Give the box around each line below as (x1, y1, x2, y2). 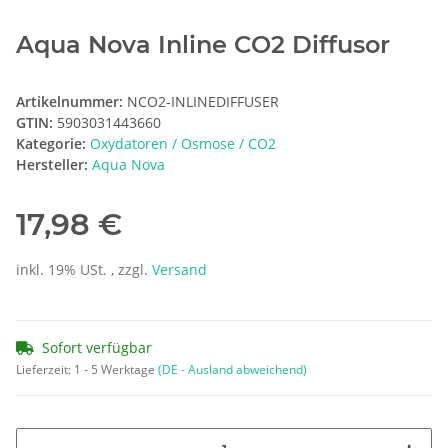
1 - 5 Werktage (74, 361, 158, 379)
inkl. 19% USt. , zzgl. (16, 260, 152, 280)
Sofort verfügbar (42, 338, 152, 358)
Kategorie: (16, 134, 90, 154)
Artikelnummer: (16, 92, 127, 112)
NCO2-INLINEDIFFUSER (127, 92, 279, 112)
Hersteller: (16, 155, 88, 175)
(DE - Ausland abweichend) (158, 361, 307, 379)
